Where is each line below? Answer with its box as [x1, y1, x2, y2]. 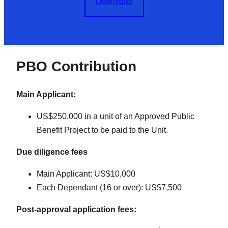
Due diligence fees [16, 147, 88, 156]
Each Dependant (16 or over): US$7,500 [37, 183, 182, 192]
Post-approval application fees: [16, 205, 136, 214]
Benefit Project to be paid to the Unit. [37, 125, 168, 134]
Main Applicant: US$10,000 [37, 169, 135, 178]
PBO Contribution [16, 58, 136, 74]
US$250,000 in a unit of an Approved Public [37, 111, 194, 121]
